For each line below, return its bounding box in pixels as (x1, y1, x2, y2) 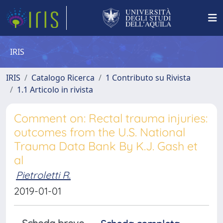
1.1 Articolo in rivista (17, 84, 93, 95)
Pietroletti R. (16, 169, 71, 181)
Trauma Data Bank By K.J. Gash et (14, 139, 198, 153)
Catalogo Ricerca (31, 72, 95, 83)
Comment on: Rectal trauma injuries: (14, 111, 208, 125)
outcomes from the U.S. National (14, 125, 185, 139)
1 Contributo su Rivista (106, 72, 191, 83)
